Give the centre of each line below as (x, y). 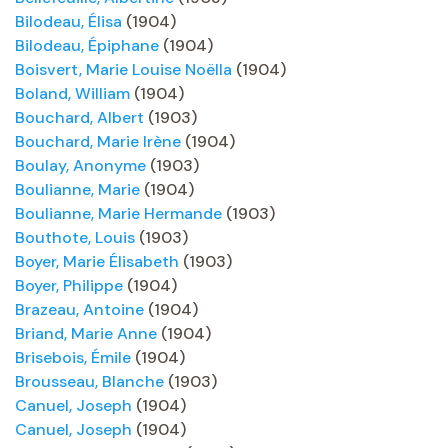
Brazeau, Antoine (79, 309)
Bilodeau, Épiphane (87, 45)
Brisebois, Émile (73, 357)
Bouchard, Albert (79, 117)
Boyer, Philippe (69, 285)
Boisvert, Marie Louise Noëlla (123, 69)
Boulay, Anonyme (80, 165)
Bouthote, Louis (75, 237)
